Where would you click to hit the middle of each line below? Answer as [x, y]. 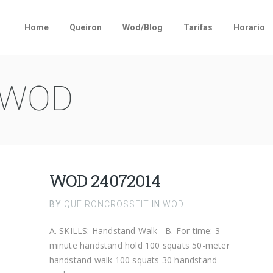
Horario [249, 27]
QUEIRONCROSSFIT [106, 204]
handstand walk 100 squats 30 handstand [133, 260]
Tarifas [198, 27]
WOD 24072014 [105, 181]
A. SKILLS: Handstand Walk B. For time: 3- [136, 231]
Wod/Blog [143, 27]
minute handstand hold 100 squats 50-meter [139, 245]
